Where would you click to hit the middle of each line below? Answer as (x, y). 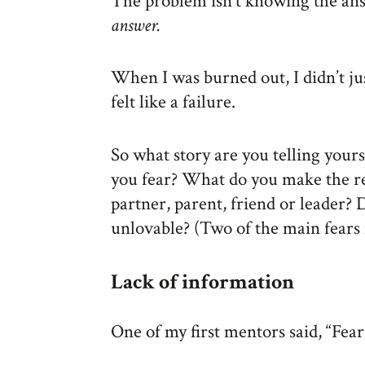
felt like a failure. (173, 102)
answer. (136, 25)
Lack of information (202, 282)
